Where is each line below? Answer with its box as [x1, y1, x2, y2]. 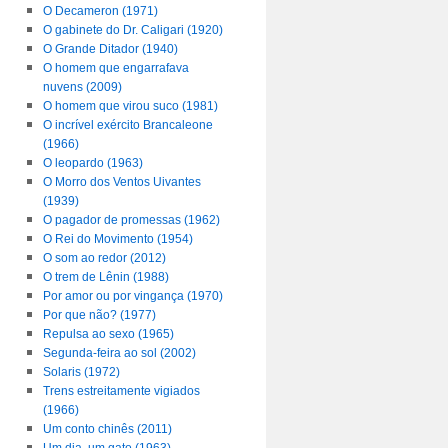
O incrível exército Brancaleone [42, 118, 213, 132]
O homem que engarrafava [42, 61, 189, 75]
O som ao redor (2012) [42, 251, 166, 265]
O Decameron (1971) [42, 4, 158, 18]
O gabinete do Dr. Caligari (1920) [42, 23, 223, 37]
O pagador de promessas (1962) [42, 213, 220, 227]
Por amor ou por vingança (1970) [42, 289, 223, 303]
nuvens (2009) [42, 80, 122, 94]
